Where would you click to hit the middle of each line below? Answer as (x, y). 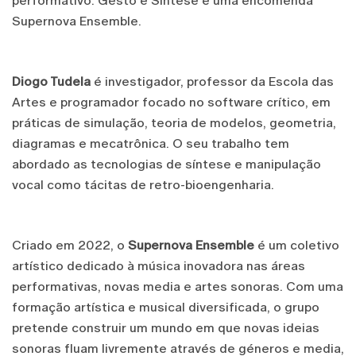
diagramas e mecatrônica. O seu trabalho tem (151, 143)
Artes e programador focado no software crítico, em (171, 102)
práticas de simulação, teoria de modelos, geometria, (174, 122)
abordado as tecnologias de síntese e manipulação (166, 164)
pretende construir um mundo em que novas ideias (166, 327)
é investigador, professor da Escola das (212, 81)
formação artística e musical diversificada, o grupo (166, 307)
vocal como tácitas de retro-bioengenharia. (143, 184)
